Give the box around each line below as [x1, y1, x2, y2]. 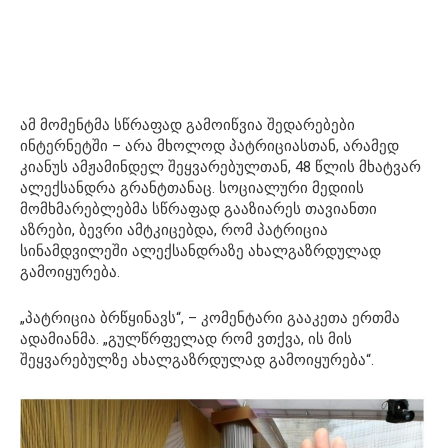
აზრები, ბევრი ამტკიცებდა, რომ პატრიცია [20, 221, 328, 240]
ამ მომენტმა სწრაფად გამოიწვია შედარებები [20, 116, 355, 135]
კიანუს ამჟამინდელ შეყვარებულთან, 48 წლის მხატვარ [20, 158, 421, 177]
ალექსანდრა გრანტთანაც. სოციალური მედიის [20, 179, 364, 198]
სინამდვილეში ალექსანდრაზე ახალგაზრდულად [20, 242, 381, 261]
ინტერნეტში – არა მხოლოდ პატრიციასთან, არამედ [20, 137, 399, 156]
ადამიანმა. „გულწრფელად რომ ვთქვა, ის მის [20, 330, 352, 349]
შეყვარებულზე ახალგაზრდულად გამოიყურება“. [20, 351, 374, 370]
